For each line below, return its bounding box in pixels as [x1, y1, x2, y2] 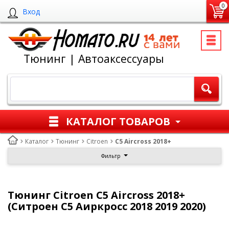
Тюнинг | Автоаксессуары [24, 51, 164, 66]
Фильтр [101, 152, 120, 159]
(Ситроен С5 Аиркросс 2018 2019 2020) [8, 199, 206, 213]
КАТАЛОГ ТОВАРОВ [66, 114, 170, 128]
